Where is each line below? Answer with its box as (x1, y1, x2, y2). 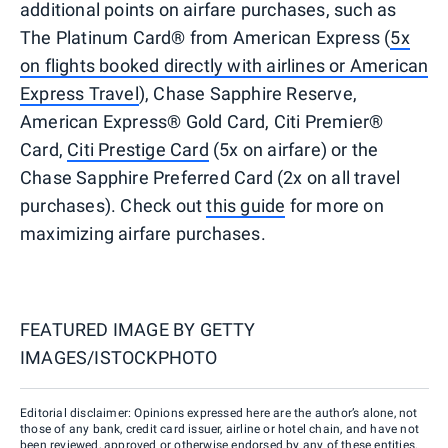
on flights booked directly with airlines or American (20, 55, 429, 77)
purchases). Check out (20, 195, 207, 217)
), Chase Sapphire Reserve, (138, 83, 358, 105)
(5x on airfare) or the (208, 139, 379, 161)
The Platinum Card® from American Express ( (20, 27, 391, 49)
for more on (285, 195, 384, 217)
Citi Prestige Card (67, 139, 209, 161)
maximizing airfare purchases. (20, 223, 266, 245)
